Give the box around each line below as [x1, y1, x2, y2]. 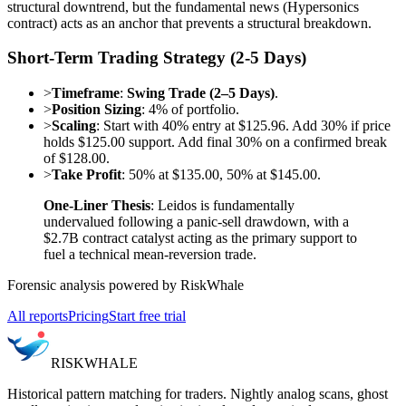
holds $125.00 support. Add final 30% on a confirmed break [43, 133, 387, 150]
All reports [7, 307, 68, 324]
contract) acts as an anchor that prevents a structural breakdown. [7, 14, 372, 31]
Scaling [52, 117, 96, 133]
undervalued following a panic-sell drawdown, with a [43, 213, 349, 229]
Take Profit [52, 166, 121, 182]
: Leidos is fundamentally [150, 197, 295, 213]
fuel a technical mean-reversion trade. [43, 246, 256, 262]
